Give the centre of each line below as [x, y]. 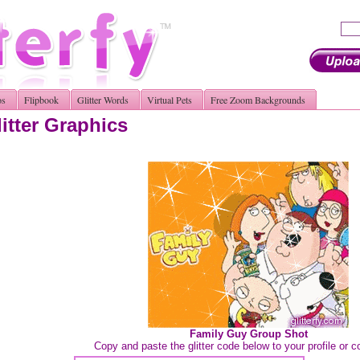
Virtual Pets [170, 100]
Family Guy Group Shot [248, 334]
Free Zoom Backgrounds [258, 100]
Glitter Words [103, 100]
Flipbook [41, 100]
